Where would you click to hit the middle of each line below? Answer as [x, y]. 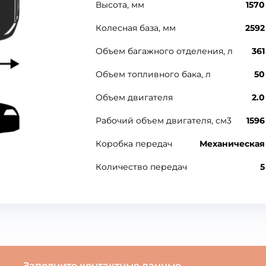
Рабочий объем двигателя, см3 [163, 121]
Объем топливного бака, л [153, 74]
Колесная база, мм [135, 28]
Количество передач [141, 167]
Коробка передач [134, 144]
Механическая [232, 144]
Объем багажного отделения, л [164, 51]
